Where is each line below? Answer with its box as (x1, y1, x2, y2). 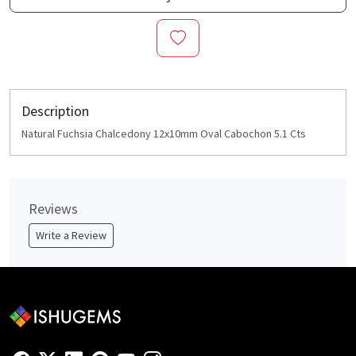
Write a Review (36, 228, 106, 243)
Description (21, 102, 89, 121)
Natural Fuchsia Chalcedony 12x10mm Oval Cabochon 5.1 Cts (21, 126, 306, 141)
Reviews (29, 199, 78, 219)
